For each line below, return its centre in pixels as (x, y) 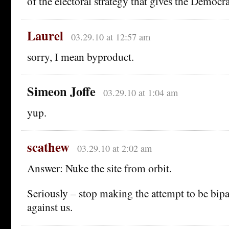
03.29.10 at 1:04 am (140, 92)
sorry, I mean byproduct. (81, 56)
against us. (50, 207)
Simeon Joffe (61, 91)
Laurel (45, 35)
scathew (48, 147)
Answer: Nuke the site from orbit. (99, 168)
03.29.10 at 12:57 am (110, 37)
